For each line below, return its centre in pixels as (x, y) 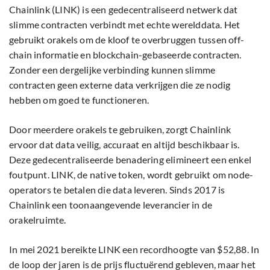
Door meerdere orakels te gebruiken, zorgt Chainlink (120, 130)
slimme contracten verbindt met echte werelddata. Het (125, 25)
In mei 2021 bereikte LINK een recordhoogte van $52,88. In (134, 250)
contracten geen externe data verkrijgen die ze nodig (120, 85)
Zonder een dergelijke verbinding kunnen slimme (112, 70)
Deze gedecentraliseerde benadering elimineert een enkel (130, 160)
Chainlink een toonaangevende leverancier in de (111, 205)
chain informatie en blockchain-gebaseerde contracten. (125, 55)
